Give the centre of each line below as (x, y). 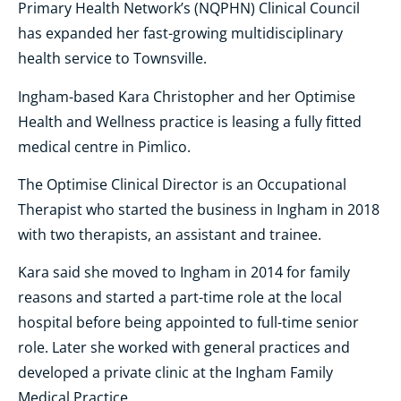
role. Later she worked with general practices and (184, 348)
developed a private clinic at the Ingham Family (175, 373)
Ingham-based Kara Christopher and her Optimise (187, 96)
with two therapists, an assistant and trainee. (170, 234)
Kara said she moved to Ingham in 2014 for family (184, 273)
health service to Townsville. (112, 59)
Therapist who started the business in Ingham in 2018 (199, 209)
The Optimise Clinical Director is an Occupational (182, 184)
